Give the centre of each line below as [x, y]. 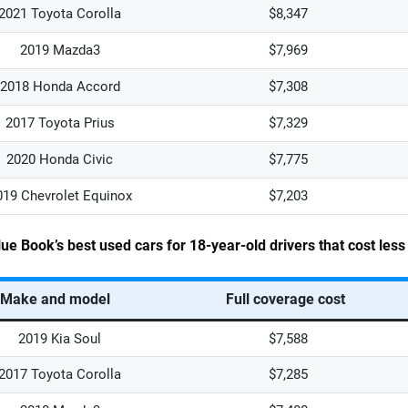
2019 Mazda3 [60, 50]
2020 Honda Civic [60, 159]
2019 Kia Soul [60, 339]
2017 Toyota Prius [60, 123]
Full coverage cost [286, 299]
